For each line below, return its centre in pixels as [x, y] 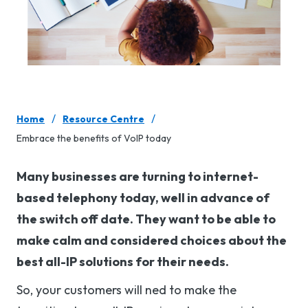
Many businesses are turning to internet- [137, 177]
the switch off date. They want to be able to [146, 219]
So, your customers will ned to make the [126, 290]
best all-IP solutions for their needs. [123, 262]
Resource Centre [103, 119]
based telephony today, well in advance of [143, 198]
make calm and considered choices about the [152, 241]
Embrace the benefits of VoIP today [94, 139]
